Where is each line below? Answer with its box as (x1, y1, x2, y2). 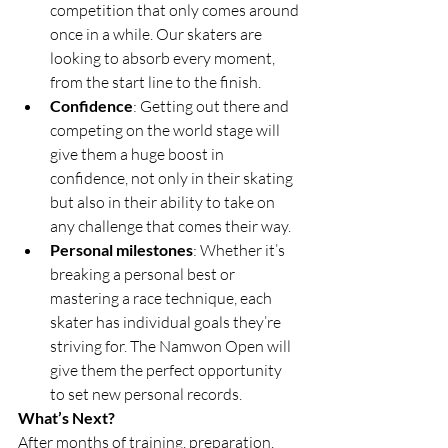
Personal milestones (50, 239, 193, 259)
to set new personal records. (50, 383, 242, 404)
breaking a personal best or (50, 263, 238, 284)
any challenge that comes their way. (50, 215, 291, 236)
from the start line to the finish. (50, 71, 261, 92)
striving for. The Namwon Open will (50, 335, 294, 356)
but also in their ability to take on (50, 191, 278, 212)
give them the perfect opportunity (50, 359, 285, 380)
